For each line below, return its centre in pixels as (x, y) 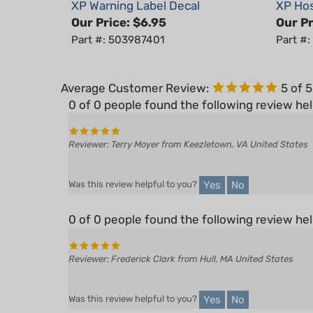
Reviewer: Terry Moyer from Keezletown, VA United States (188, 124)
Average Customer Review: (135, 68)
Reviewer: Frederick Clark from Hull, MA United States (181, 239)
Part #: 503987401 (118, 20)
